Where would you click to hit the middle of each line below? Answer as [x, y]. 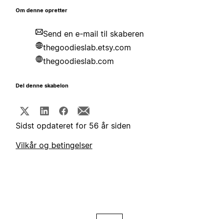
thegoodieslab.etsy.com [87, 48]
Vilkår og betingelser [54, 145]
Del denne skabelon [42, 86]
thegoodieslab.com [78, 61]
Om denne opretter [42, 11]
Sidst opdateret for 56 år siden [73, 126]
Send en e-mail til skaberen [93, 34]
